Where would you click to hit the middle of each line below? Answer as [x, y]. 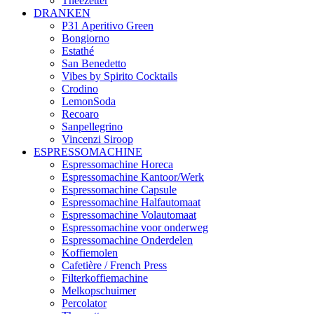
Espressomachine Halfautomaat [131, 202]
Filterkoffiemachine [105, 278]
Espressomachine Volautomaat [129, 214]
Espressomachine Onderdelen [127, 240]
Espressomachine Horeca [117, 164]
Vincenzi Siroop [97, 139]
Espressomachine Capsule [119, 189]
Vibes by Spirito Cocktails [120, 76]
